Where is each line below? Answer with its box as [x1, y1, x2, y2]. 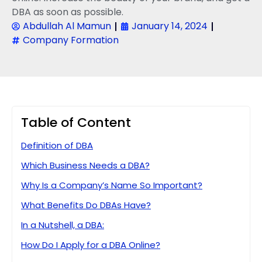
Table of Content [21, 113, 131, 132]
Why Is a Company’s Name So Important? [21, 179, 202, 192]
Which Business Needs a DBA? [21, 159, 150, 172]
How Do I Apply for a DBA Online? [21, 239, 160, 251]
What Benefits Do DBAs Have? [21, 199, 151, 212]
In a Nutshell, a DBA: [21, 219, 104, 232]
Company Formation [23, 33, 119, 47]
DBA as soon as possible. [12, 5, 123, 19]
